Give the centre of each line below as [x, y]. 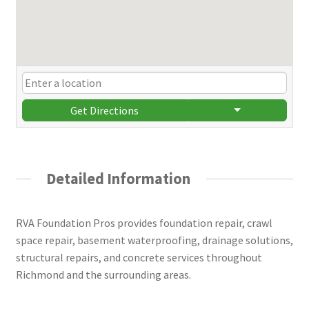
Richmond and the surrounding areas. [103, 274]
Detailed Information [119, 178]
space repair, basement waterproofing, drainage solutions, [154, 240]
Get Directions [105, 110]
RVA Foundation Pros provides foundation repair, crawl [144, 222]
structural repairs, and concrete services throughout [139, 257]
